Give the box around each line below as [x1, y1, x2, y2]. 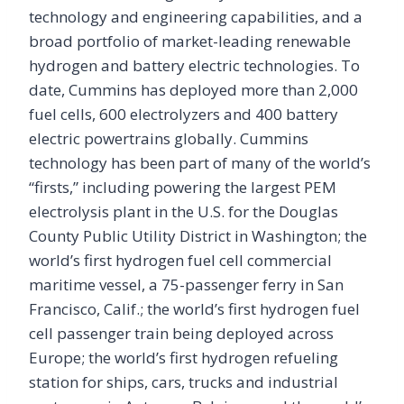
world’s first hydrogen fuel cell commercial [29, 250, 332, 271]
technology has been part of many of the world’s [29, 152, 371, 174]
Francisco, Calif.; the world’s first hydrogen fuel [29, 298, 360, 320]
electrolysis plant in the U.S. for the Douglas [29, 201, 338, 223]
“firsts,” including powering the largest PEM [29, 177, 336, 198]
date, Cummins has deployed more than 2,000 [29, 79, 358, 101]
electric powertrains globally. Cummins [29, 128, 308, 150]
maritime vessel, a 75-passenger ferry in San [29, 274, 344, 296]
